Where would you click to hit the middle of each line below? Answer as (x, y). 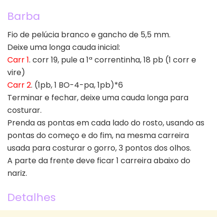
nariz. (17, 173)
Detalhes (31, 197)
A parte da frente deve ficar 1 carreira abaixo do (99, 161)
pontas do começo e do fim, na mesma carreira (98, 136)
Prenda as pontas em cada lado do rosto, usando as (106, 123)
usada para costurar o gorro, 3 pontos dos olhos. (99, 148)
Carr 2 (19, 85)
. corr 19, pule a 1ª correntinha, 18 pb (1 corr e (113, 60)
